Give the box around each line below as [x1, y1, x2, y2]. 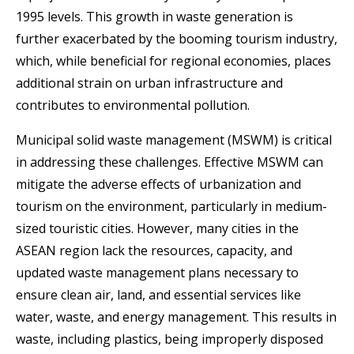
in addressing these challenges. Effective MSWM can [16, 153, 323, 171]
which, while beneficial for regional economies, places [16, 52, 331, 70]
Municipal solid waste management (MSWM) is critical [16, 131, 332, 149]
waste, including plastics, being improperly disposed [16, 330, 323, 348]
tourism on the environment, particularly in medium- [16, 198, 327, 216]
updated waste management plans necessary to [16, 264, 299, 282]
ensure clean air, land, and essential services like [16, 286, 301, 304]
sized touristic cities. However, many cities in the [16, 220, 299, 238]
